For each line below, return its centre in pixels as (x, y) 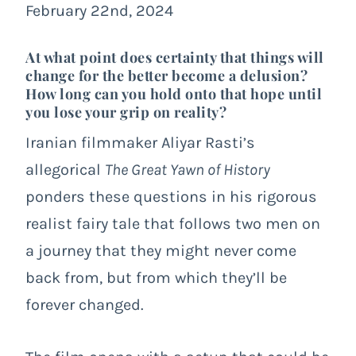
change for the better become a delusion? (166, 75)
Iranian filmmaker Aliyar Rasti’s (140, 142)
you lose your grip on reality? (126, 112)
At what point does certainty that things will (175, 57)
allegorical (65, 169)
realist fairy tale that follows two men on (173, 223)
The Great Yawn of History (188, 169)
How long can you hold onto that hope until (174, 93)
